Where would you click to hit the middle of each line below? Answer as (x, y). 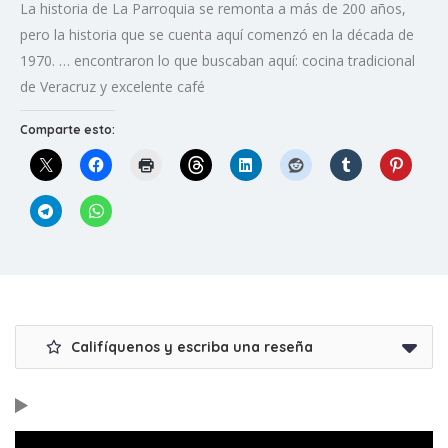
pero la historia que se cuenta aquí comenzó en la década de (217, 35)
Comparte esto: (67, 130)
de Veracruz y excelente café (112, 87)
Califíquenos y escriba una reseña (190, 347)
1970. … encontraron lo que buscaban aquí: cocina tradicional (217, 61)
